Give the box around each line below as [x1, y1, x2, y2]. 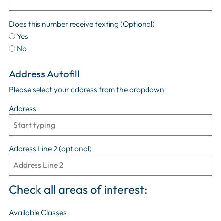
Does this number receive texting [8, 18, 119, 29]
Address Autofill [8, 68, 80, 80]
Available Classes [8, 207, 67, 218]
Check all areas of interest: [8, 182, 147, 197]
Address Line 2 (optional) [8, 143, 92, 153]
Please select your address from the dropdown [8, 84, 164, 94]
